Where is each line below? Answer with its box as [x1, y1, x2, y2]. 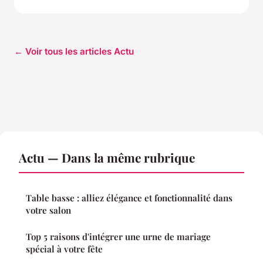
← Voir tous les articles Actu [14, 45, 134, 57]
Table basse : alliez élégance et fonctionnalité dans [26, 191, 232, 204]
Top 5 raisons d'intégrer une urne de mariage [26, 230, 211, 242]
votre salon [26, 204, 71, 216]
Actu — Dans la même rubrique [19, 149, 195, 166]
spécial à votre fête [26, 242, 103, 255]
